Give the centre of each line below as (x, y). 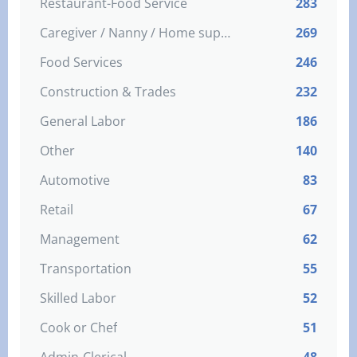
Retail (57, 210)
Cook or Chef (78, 328)
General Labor (83, 121)
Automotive (75, 180)
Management (80, 239)
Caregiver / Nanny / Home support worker (226, 33)
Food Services (81, 62)
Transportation (86, 269)
